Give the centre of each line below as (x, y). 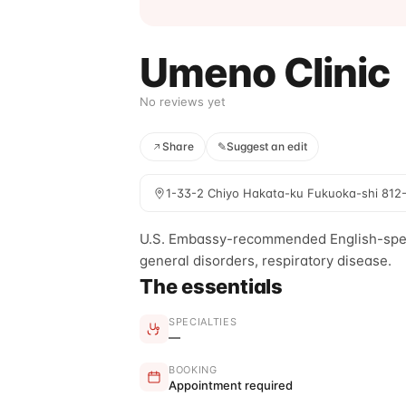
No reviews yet (183, 101)
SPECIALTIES (203, 322)
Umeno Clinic (265, 72)
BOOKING (193, 370)
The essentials (211, 286)
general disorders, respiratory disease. (266, 261)
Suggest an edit (267, 146)
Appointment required (231, 385)
